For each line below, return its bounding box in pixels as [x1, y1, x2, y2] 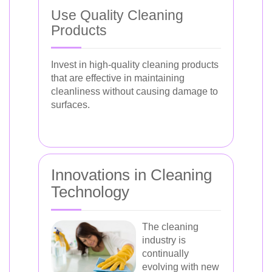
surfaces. [51, 99, 90, 110]
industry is [142, 234, 186, 245]
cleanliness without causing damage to [51, 86, 218, 97]
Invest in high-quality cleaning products [51, 59, 219, 70]
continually [142, 248, 189, 259]
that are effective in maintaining [51, 72, 185, 83]
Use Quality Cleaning [51, 7, 183, 23]
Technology [51, 182, 129, 201]
